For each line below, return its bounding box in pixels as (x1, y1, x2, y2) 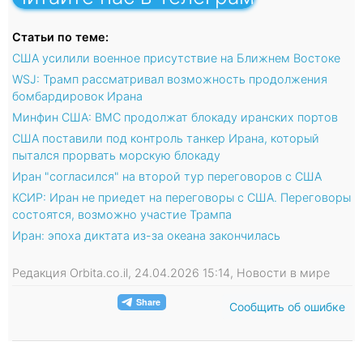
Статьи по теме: (12, 29, 109, 44)
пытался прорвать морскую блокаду (12, 147, 220, 162)
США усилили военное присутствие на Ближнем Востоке (12, 50, 340, 65)
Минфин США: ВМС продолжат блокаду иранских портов (12, 109, 338, 124)
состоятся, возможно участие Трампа (12, 207, 232, 221)
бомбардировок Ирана (12, 88, 143, 103)
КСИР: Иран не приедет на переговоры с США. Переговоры (12, 190, 351, 204)
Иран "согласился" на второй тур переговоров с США (12, 169, 322, 183)
